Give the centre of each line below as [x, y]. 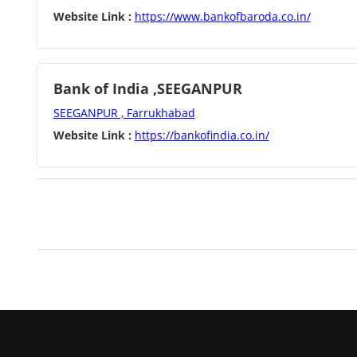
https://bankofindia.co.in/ [202, 135]
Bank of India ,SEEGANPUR [147, 88]
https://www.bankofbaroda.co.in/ [222, 16]
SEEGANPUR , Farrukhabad [124, 113]
